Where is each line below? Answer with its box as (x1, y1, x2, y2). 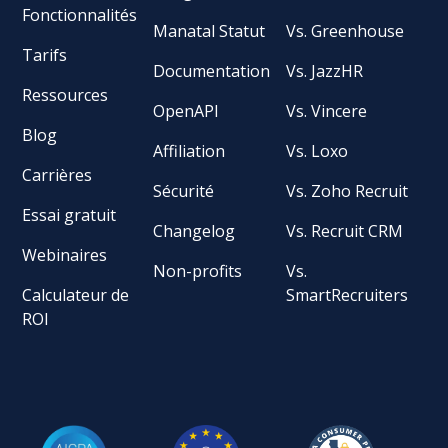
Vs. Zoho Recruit (286, 179, 409, 202)
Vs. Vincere (286, 99, 368, 122)
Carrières (22, 163, 93, 186)
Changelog (153, 219, 236, 242)
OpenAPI (153, 99, 220, 122)
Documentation (153, 59, 271, 82)
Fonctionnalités (22, 3, 138, 26)
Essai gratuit (22, 203, 117, 226)
